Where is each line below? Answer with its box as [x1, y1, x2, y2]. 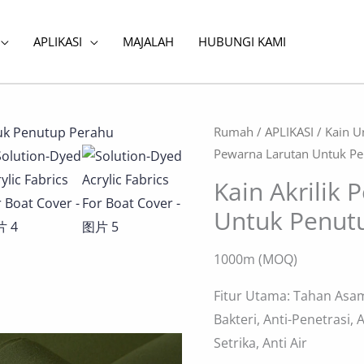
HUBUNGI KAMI [198, 32, 286, 50]
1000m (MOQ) [214, 250, 298, 269]
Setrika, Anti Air [214, 334, 308, 353]
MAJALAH [123, 32, 174, 50]
